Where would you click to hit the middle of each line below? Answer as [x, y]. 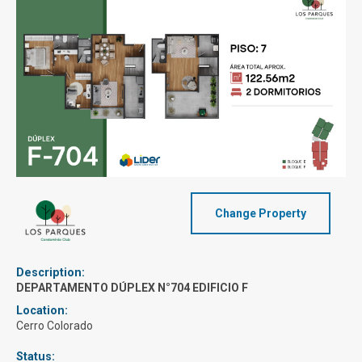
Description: [51, 273]
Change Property [261, 214]
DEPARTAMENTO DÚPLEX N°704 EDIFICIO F [132, 288]
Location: [42, 311]
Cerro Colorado [55, 326]
